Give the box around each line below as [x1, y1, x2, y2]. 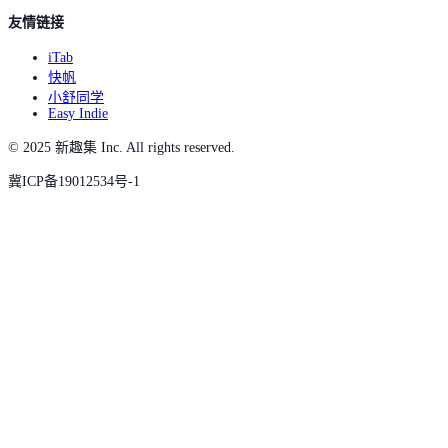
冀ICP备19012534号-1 [8, 173, 140, 189]
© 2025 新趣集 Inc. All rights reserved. [8, 139, 235, 155]
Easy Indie [48, 105, 108, 121]
